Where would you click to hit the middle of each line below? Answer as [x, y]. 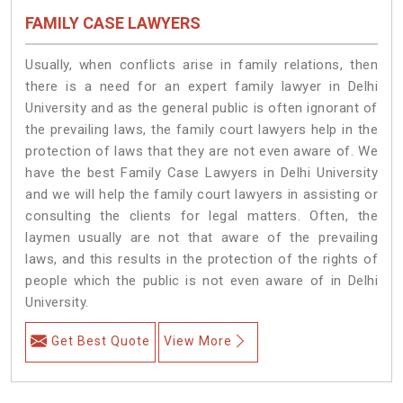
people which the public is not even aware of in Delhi [201, 280]
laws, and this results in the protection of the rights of [201, 259]
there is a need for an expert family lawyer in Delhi [201, 86]
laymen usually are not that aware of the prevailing [201, 237]
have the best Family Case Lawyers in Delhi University [201, 172]
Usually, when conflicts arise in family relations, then [201, 64]
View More [198, 340]
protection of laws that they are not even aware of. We [201, 151]
